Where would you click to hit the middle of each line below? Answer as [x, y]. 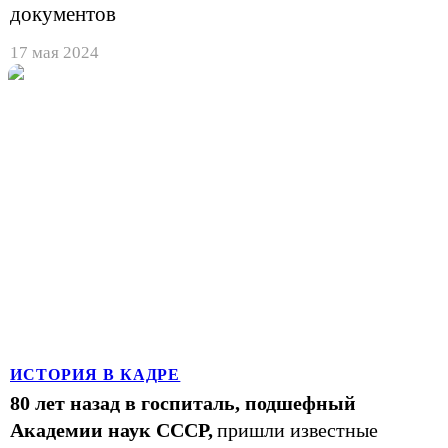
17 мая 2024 [54, 52]
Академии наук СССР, [111, 429]
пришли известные [297, 429]
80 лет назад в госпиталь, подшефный [183, 402]
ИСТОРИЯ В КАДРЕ [95, 374]
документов [63, 14]
